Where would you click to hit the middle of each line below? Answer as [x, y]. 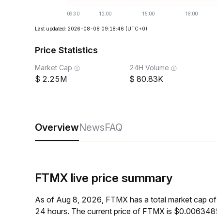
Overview [57, 127]
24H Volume [149, 68]
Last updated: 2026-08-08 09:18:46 [79, 29]
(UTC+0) [136, 29]
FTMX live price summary [104, 178]
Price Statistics [66, 50]
